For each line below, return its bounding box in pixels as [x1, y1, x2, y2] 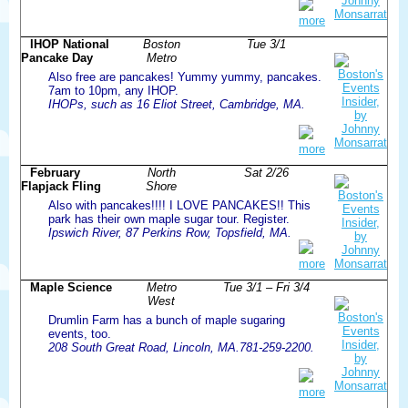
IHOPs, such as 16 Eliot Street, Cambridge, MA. [48, 97, 305, 111]
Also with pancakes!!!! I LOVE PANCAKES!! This [48, 198, 311, 212]
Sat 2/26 [243, 165, 289, 179]
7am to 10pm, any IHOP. [48, 83, 178, 97]
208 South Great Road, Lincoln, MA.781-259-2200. [48, 340, 314, 354]
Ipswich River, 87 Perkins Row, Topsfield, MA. [48, 225, 291, 240]
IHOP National [30, 36, 109, 51]
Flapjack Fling [21, 178, 101, 193]
